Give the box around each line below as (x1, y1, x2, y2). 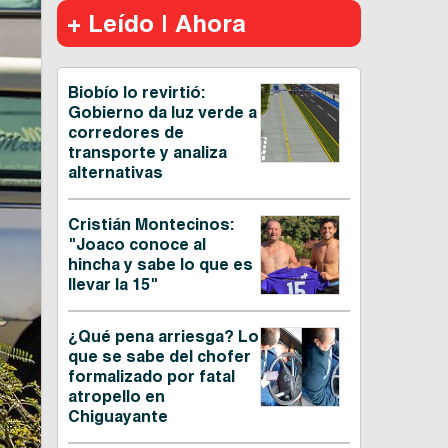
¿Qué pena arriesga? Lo (67, 327, 259, 347)
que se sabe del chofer (67, 347, 251, 367)
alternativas (67, 163, 163, 183)
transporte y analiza (67, 143, 227, 163)
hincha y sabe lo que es (67, 255, 253, 275)
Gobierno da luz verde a (67, 103, 257, 123)
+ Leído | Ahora (66, 9, 246, 38)
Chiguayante (67, 407, 168, 427)
